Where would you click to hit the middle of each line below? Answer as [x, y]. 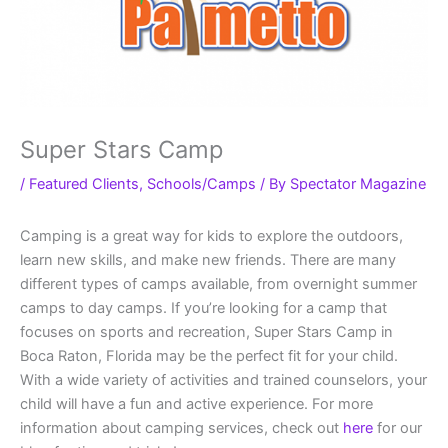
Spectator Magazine [358, 184]
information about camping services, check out [181, 428]
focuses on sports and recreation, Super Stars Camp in [206, 332]
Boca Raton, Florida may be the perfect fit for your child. [209, 356]
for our [397, 428]
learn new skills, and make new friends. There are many [208, 260]
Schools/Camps [201, 184]
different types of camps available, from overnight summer [218, 284]
